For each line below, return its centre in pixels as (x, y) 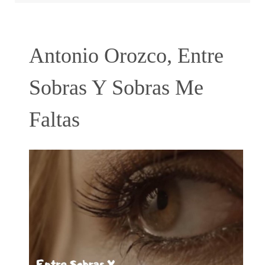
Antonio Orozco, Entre (126, 56)
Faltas (54, 119)
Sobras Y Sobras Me (116, 88)
